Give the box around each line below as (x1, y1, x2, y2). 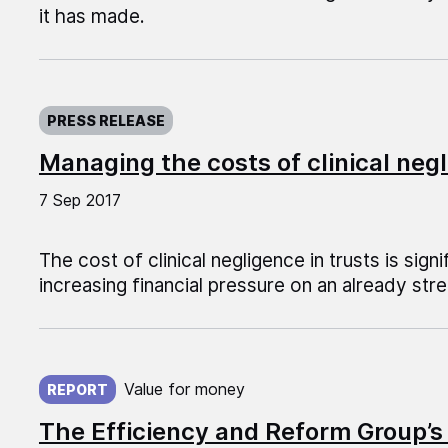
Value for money (123, 379, 245, 400)
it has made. (38, 5, 145, 29)
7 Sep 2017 (38, 190, 121, 211)
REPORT (46, 381, 108, 399)
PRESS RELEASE (46, 112, 165, 130)
